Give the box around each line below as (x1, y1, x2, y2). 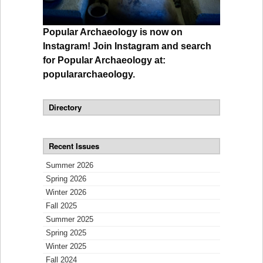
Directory (49, 102, 82, 113)
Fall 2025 (46, 201, 77, 211)
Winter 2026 (46, 188, 86, 197)
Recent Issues (49, 140, 99, 152)
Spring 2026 (46, 174, 86, 184)
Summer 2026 (46, 161, 93, 170)
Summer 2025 (46, 215, 93, 224)
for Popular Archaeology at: (43, 55, 166, 66)
